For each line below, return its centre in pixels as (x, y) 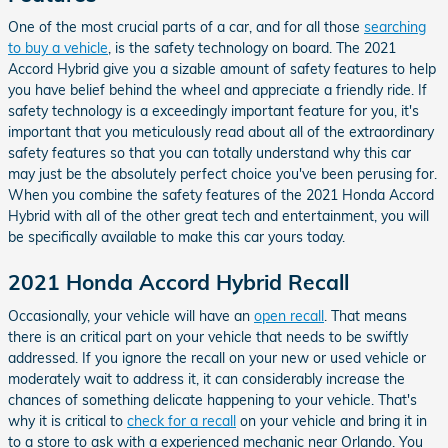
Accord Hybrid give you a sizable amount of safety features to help (222, 69)
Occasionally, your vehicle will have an (131, 315)
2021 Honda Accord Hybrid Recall (178, 282)
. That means (365, 315)
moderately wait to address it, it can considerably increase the (206, 378)
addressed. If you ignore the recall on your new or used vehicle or (217, 357)
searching (395, 27)
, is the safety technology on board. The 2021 (252, 48)
